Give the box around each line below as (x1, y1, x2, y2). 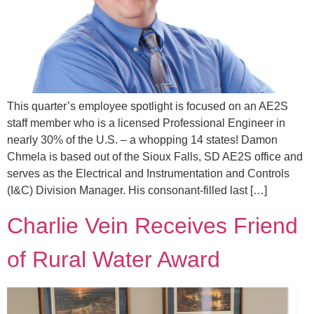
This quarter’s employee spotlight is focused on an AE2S (7, 100, 288, 112)
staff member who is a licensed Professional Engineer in (7, 116, 285, 129)
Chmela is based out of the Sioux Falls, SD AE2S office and (7, 150, 303, 163)
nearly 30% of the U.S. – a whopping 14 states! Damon (7, 133, 278, 146)
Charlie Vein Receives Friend (7, 213, 298, 239)
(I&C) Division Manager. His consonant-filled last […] (7, 184, 267, 196)
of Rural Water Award (7, 247, 220, 273)
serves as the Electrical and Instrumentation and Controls (7, 167, 289, 179)
